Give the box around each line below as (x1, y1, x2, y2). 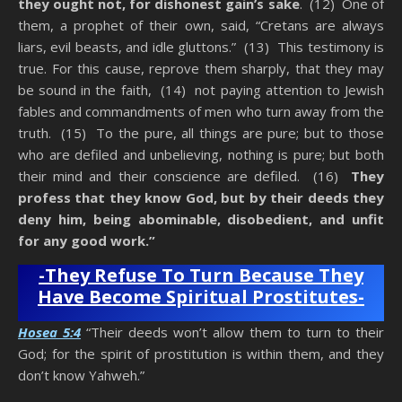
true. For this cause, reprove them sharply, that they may (18, 59, 384, 78)
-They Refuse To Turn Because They (39, 263, 363, 288)
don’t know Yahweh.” (18, 366, 144, 385)
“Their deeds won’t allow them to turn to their (86, 323, 384, 342)
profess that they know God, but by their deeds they (18, 188, 384, 207)
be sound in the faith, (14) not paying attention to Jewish (18, 81, 384, 100)
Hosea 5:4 (18, 323, 81, 342)
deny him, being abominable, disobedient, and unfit (18, 210, 384, 229)
